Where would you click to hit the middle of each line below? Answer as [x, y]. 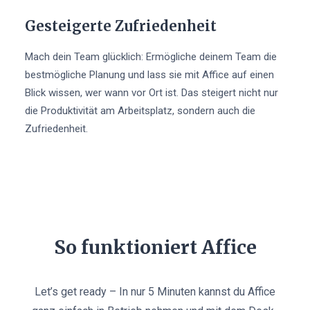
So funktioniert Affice [155, 247]
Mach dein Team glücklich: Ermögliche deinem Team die [151, 57]
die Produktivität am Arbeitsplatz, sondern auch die [140, 111]
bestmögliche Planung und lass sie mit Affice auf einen [149, 75]
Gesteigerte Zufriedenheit [121, 26]
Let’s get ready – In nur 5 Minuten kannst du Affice [155, 292]
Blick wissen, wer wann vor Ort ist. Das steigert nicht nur [152, 93]
